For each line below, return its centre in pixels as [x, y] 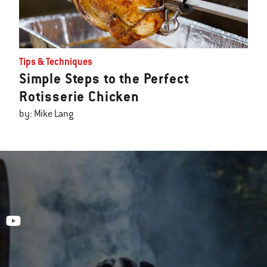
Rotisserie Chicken [79, 97]
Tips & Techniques [56, 62]
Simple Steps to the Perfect [104, 79]
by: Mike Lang [46, 114]
